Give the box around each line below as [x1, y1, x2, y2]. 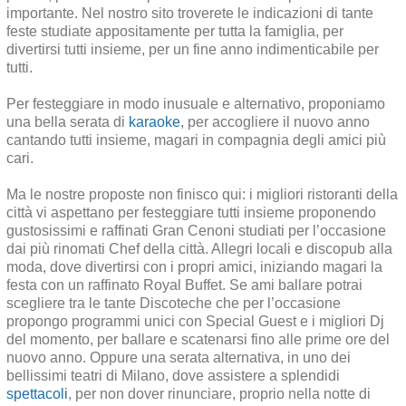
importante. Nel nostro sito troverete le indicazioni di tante [6, 5, 373, 22]
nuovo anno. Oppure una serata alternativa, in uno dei [6, 350, 351, 366]
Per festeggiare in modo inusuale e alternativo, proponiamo [6, 96, 385, 112]
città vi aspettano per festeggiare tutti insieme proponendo [6, 205, 376, 221]
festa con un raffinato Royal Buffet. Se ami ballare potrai [6, 277, 362, 294]
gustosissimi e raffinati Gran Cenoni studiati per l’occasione [6, 223, 386, 239]
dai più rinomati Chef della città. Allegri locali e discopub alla [6, 241, 392, 257]
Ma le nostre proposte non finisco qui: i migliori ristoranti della [6, 187, 398, 203]
